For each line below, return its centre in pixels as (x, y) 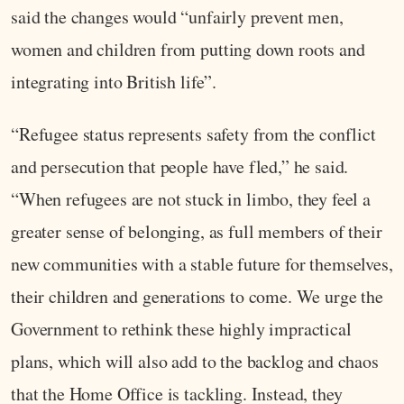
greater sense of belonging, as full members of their (197, 232)
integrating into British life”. (114, 82)
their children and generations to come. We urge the (197, 297)
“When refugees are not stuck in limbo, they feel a (191, 199)
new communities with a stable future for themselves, (202, 264)
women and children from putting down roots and (188, 50)
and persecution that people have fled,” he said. (180, 167)
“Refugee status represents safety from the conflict (193, 134)
